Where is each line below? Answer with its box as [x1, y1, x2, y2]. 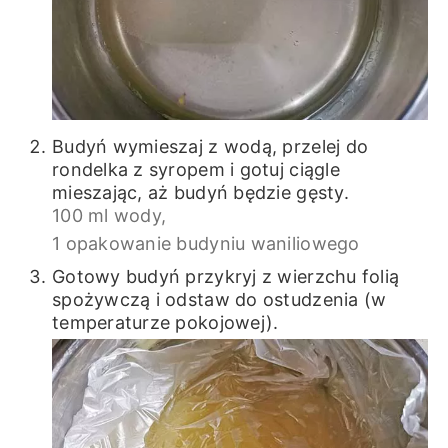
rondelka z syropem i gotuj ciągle [51, 159, 340, 180]
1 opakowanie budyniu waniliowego [51, 233, 360, 254]
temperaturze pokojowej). [51, 312, 279, 333]
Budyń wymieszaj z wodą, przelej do [51, 136, 369, 157]
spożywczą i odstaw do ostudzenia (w [51, 289, 387, 310]
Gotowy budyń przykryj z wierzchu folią [51, 266, 400, 287]
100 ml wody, [51, 205, 167, 226]
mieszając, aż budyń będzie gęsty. [51, 182, 349, 203]
